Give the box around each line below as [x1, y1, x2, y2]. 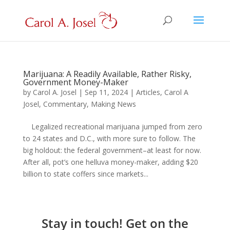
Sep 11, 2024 [84, 87, 128, 97]
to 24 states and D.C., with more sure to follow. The [23, 133, 196, 143]
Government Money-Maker [23, 76, 128, 88]
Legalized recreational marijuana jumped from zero [23, 122, 202, 131]
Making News [90, 99, 136, 109]
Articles [136, 87, 160, 97]
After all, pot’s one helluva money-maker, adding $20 [23, 157, 198, 167]
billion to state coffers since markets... [23, 169, 148, 179]
